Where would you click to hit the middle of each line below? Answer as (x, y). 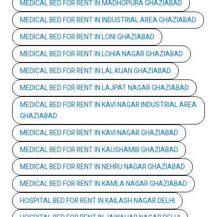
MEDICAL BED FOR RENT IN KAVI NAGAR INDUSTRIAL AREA (108, 105)
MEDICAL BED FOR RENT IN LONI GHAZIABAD (87, 37)
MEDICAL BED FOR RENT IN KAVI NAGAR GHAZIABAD (99, 133)
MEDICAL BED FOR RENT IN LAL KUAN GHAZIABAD (95, 71)
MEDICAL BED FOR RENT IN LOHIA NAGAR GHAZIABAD (101, 54)
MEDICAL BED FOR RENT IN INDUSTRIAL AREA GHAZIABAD (108, 20)
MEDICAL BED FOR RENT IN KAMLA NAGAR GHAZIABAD (103, 184)
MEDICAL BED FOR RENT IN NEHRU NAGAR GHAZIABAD (102, 167)
